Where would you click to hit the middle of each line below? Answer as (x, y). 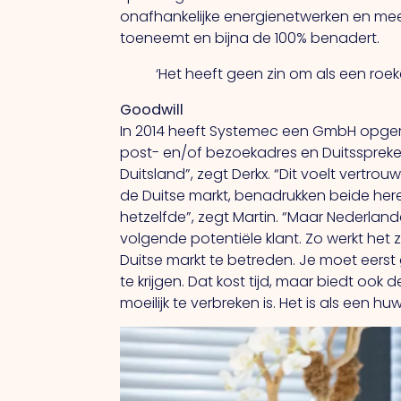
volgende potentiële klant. (213, 239)
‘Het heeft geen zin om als (248, 73)
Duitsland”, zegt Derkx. (197, 175)
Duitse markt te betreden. (210, 260)
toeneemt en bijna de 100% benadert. (250, 38)
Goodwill (152, 110)
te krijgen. (154, 282)
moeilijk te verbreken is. (200, 303)
